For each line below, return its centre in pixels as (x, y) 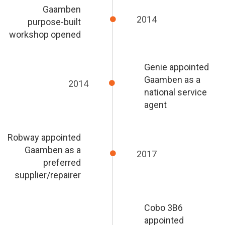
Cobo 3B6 (163, 208)
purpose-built (54, 22)
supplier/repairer (48, 175)
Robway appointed (44, 138)
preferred (62, 163)
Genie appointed (176, 67)
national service (175, 92)
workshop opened (45, 35)
